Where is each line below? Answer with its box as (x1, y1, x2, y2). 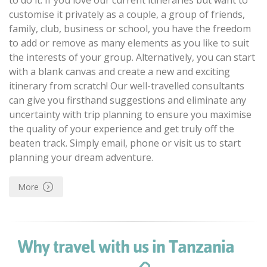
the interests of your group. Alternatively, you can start (9, 50, 255, 64)
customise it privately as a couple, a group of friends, (9, 7, 245, 21)
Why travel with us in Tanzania (18, 236, 234, 257)
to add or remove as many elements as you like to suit (9, 36, 249, 49)
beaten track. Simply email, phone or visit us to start (9, 136, 241, 150)
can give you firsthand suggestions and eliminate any (9, 93, 246, 107)
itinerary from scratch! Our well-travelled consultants (9, 79, 244, 92)
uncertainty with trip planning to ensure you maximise (9, 107, 252, 121)
